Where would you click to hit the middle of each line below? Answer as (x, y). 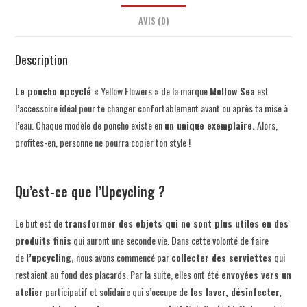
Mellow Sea (233, 90)
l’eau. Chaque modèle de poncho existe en (90, 125)
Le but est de (40, 223)
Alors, (267, 125)
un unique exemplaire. (210, 125)
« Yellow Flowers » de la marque (152, 90)
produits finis (44, 240)
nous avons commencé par (123, 257)
